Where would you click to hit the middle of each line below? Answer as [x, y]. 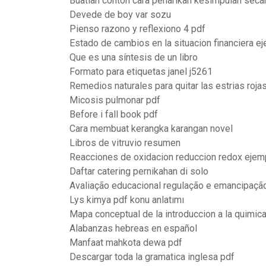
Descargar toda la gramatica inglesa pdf [152, 257]
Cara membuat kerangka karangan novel [151, 129]
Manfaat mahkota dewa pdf [126, 243]
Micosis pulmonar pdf [115, 100]
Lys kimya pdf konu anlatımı [127, 200]
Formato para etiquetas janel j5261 [141, 72]
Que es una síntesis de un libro [134, 57]
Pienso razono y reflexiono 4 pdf [137, 29]
